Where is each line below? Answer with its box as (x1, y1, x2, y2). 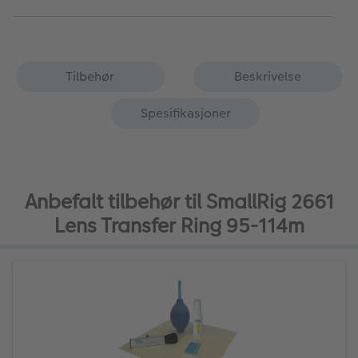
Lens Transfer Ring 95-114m (54, 211, 304, 240)
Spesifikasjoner (140, 104, 231, 123)
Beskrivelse (234, 67, 302, 86)
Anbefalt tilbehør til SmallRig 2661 (24, 187, 334, 216)
